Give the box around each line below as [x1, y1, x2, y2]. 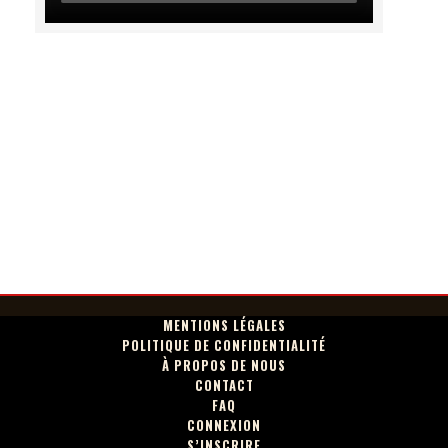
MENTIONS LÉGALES [162, 316, 286, 336]
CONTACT [194, 376, 254, 396]
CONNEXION [187, 416, 261, 436]
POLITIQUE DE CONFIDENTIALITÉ [122, 336, 326, 356]
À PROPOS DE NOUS [162, 356, 286, 376]
